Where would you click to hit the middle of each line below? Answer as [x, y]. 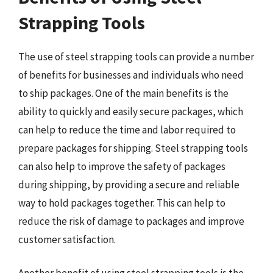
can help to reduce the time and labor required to [127, 129]
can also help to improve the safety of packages [122, 166]
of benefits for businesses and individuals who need [131, 75]
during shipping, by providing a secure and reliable [129, 184]
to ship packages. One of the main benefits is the [123, 93]
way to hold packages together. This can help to [122, 203]
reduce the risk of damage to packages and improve [131, 221]
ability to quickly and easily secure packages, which [131, 111]
